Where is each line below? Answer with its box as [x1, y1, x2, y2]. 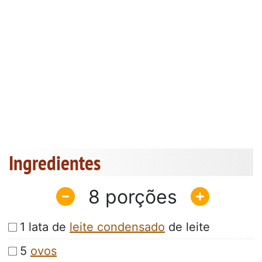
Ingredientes [9, 149, 101, 177]
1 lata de [20, 220, 70, 235]
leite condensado [70, 220, 165, 235]
